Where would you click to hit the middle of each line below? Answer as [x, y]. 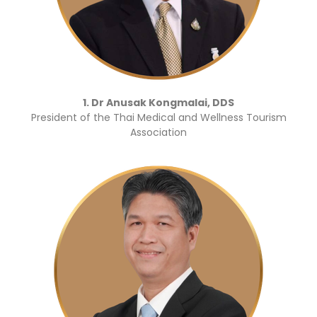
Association [158, 132]
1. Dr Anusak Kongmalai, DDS [158, 102]
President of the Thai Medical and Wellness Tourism [158, 117]
